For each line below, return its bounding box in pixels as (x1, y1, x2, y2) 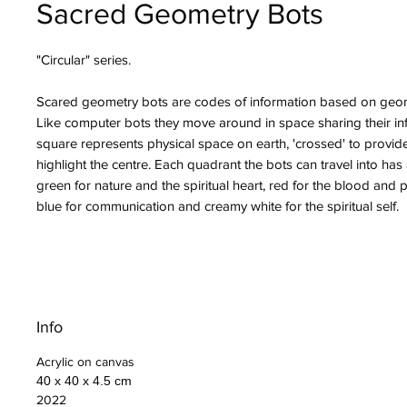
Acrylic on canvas (36, 353, 134, 369)
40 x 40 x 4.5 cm (36, 372, 132, 388)
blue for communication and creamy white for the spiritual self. (36, 197, 399, 213)
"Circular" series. (36, 51, 131, 67)
